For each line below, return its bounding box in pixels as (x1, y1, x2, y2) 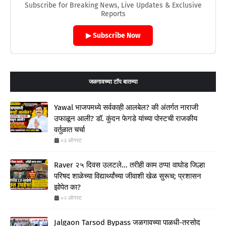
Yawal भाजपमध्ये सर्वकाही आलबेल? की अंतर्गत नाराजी (54, 103, 198, 112)
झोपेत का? (54, 183, 81, 192)
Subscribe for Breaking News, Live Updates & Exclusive (24, 1, 202, 10)
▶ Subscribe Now (86, 31, 140, 40)
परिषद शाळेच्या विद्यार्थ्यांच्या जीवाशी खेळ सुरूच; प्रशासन (54, 172, 201, 181)
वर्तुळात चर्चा (54, 125, 85, 134)
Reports (100, 10, 126, 18)
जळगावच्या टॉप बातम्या (88, 78, 138, 85)
